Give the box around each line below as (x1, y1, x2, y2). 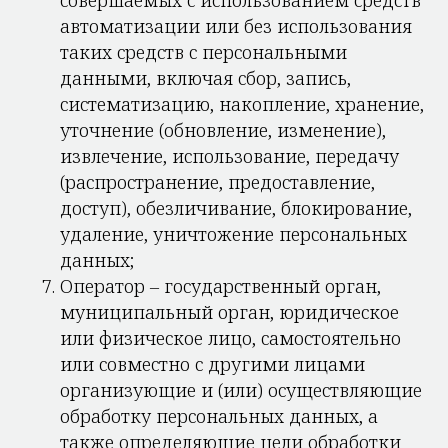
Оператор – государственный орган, (60, 274, 381, 298)
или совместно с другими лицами (60, 352, 365, 376)
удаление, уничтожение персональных (60, 222, 407, 246)
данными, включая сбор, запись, (60, 66, 351, 90)
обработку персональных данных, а (60, 404, 378, 428)
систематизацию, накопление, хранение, (60, 92, 424, 116)
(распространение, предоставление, (60, 170, 375, 194)
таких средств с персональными (60, 40, 347, 64)
